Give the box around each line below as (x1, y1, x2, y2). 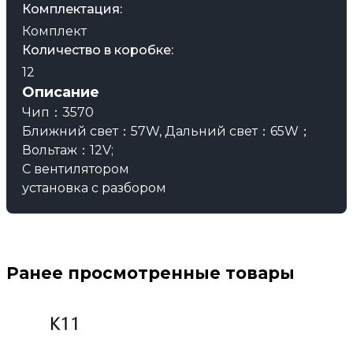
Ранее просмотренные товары (6, 263, 295, 283)
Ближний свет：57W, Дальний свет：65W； (22, 124, 311, 139)
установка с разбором (22, 180, 166, 195)
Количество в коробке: (22, 43, 173, 58)
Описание (22, 84, 99, 101)
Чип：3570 (22, 105, 94, 120)
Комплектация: (22, 2, 122, 17)
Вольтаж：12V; (22, 143, 113, 158)
